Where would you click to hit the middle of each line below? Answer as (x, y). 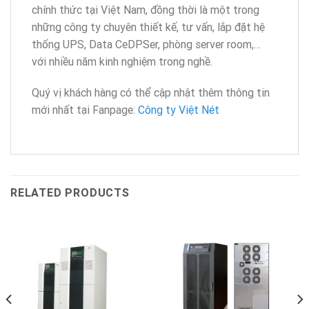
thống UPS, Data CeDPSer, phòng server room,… (146, 44)
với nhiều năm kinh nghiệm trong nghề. (122, 61)
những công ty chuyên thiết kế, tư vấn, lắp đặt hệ (148, 27)
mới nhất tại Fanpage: (85, 110)
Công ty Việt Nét (179, 110)
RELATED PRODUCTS (70, 193)
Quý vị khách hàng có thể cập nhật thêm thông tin (151, 93)
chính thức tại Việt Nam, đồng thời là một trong (146, 9)
